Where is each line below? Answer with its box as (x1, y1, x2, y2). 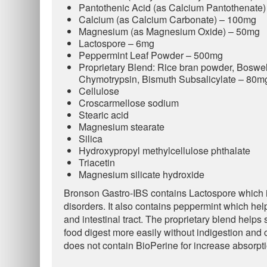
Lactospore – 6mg (79, 36, 154, 50)
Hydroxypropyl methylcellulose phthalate (79, 144, 250, 157)
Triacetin (79, 156, 115, 169)
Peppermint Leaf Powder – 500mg (79, 48, 223, 62)
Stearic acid (79, 108, 129, 122)
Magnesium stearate (79, 120, 164, 133)
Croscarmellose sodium (79, 96, 179, 110)
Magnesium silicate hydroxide (79, 167, 204, 181)
